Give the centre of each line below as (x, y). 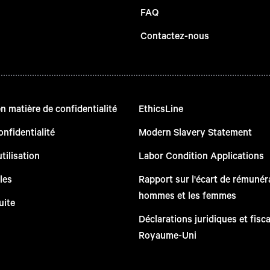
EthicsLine (161, 108)
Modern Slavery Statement (195, 131)
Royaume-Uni (167, 234)
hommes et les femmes (187, 195)
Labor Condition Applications (201, 155)
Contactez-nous (174, 35)
